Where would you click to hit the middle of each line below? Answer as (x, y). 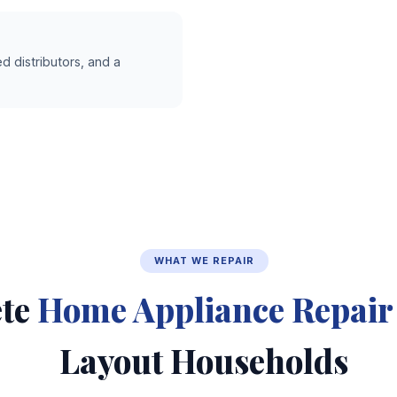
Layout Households (204, 360)
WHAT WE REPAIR (204, 260)
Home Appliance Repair (214, 308)
